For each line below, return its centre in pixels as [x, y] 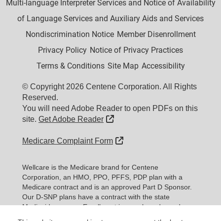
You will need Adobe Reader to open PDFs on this [110, 108]
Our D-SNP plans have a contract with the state [96, 197]
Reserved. [40, 97]
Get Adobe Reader [71, 119]
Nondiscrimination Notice [70, 34]
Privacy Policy [62, 50]
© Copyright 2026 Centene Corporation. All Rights [110, 87]
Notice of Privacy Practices [136, 50]
